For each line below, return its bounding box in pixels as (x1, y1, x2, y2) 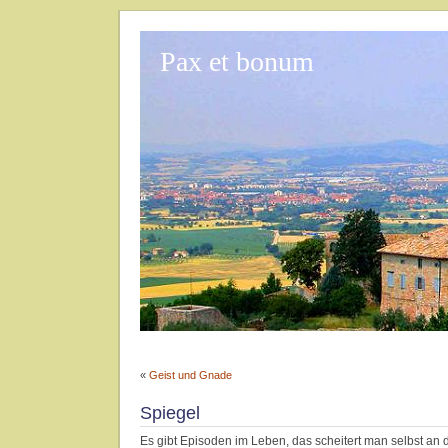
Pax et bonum (160, 46, 314, 77)
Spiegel (140, 402, 200, 423)
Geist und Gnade (149, 369, 232, 381)
